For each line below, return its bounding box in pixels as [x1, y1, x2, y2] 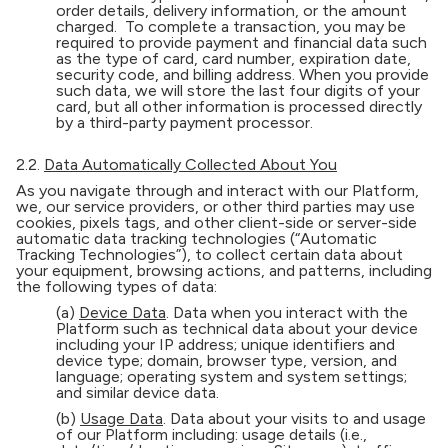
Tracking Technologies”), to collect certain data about [16, 245, 403, 264]
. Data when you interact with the [166, 303, 408, 322]
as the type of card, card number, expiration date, [56, 49, 411, 68]
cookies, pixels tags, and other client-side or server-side [16, 213, 417, 232]
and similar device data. [56, 383, 219, 402]
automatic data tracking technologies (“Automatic [16, 229, 377, 248]
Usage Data [80, 409, 163, 428]
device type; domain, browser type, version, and [56, 351, 397, 370]
